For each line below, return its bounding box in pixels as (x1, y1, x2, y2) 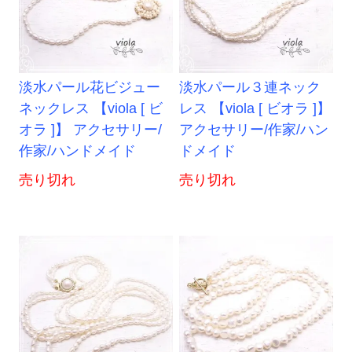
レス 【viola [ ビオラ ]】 (179, 101, 332, 117)
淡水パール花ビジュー (19, 79, 161, 96)
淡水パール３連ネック (179, 79, 321, 96)
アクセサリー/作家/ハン (179, 122, 329, 138)
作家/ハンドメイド (19, 143, 137, 159)
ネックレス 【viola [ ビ (19, 101, 163, 117)
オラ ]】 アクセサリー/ (19, 122, 163, 138)
